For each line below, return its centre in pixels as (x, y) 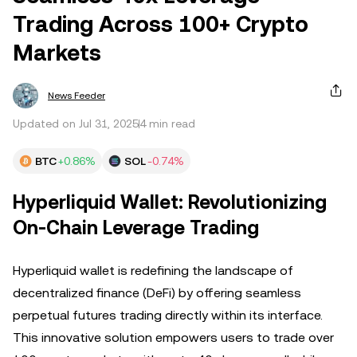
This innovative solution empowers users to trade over (173, 337)
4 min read (167, 124)
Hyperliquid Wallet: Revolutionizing (170, 202)
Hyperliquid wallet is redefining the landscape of (153, 271)
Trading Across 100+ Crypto (161, 24)
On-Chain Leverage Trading (136, 228)
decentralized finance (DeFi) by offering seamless (157, 293)
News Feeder (76, 96)
